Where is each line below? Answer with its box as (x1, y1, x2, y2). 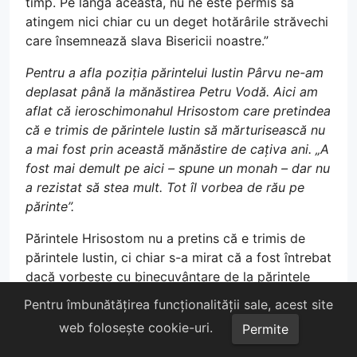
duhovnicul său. (25, 307, 119, 323)
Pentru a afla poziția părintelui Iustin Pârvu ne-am (25, 65, 324, 80)
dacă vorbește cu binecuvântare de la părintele (25, 269, 310, 284)
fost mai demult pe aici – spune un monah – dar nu (25, 160, 330, 176)
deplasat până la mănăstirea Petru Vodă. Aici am (25, 84, 318, 100)
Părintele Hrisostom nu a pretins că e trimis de (25, 230, 305, 246)
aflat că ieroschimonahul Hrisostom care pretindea (25, 103, 331, 119)
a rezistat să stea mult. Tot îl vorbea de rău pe (25, 179, 304, 195)
